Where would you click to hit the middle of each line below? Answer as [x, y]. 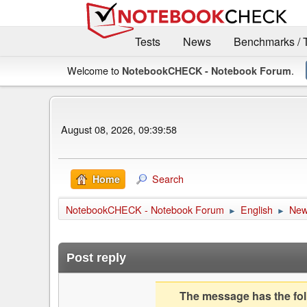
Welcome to [95, 70]
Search [168, 178]
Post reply [96, 257]
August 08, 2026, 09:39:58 [119, 130]
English [257, 209]
